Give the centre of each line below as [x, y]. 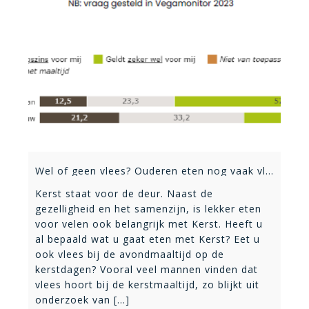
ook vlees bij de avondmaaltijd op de [130, 254]
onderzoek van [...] [82, 299]
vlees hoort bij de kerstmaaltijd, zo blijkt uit [147, 284]
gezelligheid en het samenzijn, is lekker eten [148, 208]
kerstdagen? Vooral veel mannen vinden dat [147, 269]
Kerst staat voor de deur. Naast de [124, 193]
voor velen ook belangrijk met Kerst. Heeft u [149, 223]
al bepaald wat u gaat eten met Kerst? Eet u [148, 239]
